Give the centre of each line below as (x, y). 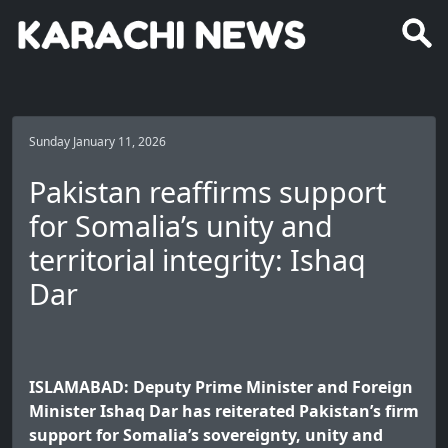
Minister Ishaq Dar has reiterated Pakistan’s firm (224, 411)
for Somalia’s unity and (181, 226)
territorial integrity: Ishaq (197, 260)
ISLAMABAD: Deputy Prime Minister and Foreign (221, 387)
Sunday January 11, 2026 (97, 142)
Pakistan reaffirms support (207, 192)
